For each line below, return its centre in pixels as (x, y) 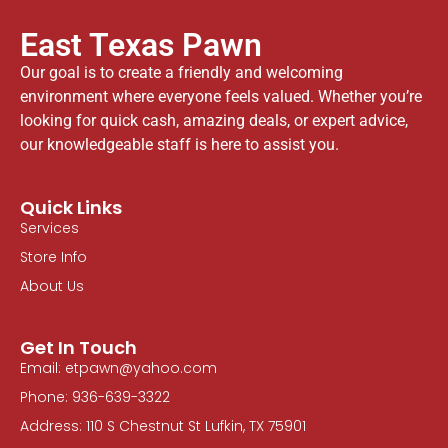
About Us (52, 286)
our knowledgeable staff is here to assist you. (179, 145)
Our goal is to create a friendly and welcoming (181, 73)
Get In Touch (78, 348)
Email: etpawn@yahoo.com (118, 368)
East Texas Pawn (141, 45)
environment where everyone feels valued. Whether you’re (221, 97)
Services (49, 228)
